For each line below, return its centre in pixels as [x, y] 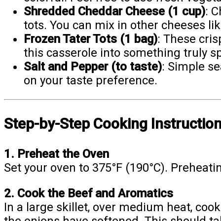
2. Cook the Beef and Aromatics [89, 194]
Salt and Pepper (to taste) [93, 67]
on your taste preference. [91, 81]
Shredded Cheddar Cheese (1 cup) [114, 12]
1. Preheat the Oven [56, 154]
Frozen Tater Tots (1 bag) [91, 39]
